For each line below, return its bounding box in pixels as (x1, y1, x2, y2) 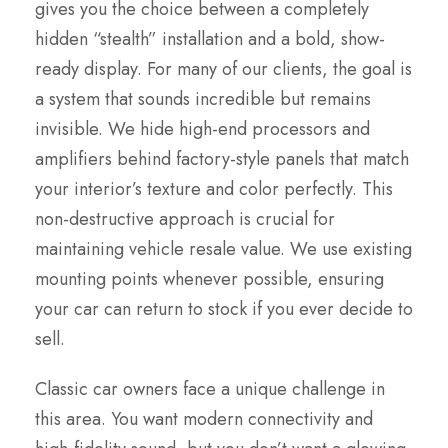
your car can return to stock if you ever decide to (35, 296, 413, 323)
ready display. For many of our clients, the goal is (35, 56, 412, 83)
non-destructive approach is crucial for (35, 206, 335, 233)
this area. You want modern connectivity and (35, 406, 373, 433)
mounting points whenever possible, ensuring (35, 266, 384, 293)
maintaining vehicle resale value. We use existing (35, 236, 412, 263)
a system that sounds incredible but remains (35, 86, 371, 113)
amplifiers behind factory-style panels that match (35, 146, 409, 173)
